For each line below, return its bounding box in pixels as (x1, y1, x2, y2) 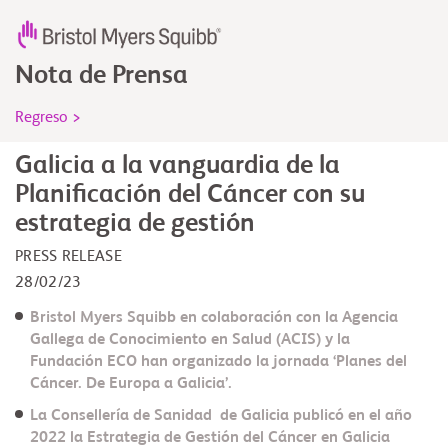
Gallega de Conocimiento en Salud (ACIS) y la (30, 331, 350, 348)
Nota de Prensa (15, 62, 188, 89)
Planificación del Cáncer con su (15, 181, 365, 208)
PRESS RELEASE (15, 248, 122, 265)
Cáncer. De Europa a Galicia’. (30, 375, 232, 392)
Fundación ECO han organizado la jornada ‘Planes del (30, 353, 407, 370)
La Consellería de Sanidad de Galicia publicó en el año (30, 407, 412, 424)
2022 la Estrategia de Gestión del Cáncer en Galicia (30, 429, 390, 446)
